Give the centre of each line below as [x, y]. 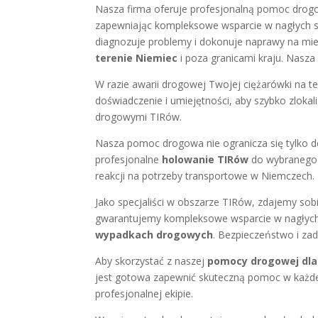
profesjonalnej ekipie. [144, 294]
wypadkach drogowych [154, 235]
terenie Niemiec [137, 58]
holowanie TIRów [205, 160]
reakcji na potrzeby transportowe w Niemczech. [205, 176]
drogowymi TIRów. [139, 117]
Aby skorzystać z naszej [152, 261]
